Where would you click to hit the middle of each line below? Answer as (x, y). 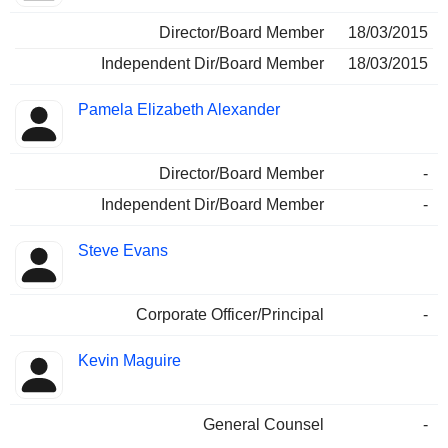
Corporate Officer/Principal (230, 315)
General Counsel (263, 425)
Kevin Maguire (129, 361)
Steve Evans (123, 251)
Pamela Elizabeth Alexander (179, 110)
